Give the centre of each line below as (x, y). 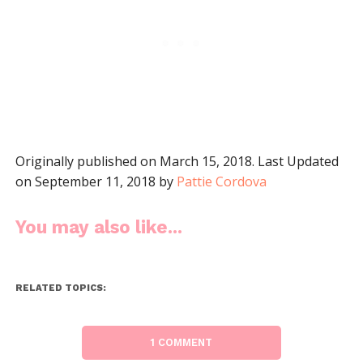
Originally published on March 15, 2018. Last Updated (177, 161)
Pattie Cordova (221, 181)
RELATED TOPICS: (60, 288)
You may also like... (98, 226)
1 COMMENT (181, 342)
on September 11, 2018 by (96, 181)
